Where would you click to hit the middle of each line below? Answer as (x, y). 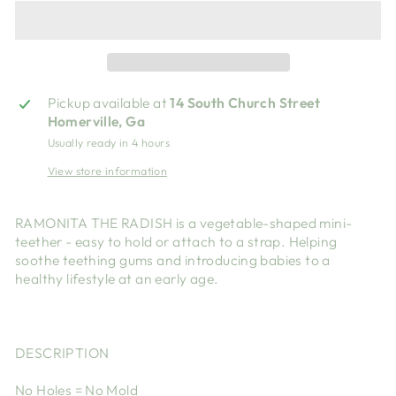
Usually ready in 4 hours (108, 143)
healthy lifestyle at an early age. (117, 279)
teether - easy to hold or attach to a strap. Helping (176, 242)
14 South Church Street (245, 103)
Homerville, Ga (96, 122)
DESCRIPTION (62, 353)
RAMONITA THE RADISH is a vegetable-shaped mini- (184, 223)
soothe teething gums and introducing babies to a (173, 260)
